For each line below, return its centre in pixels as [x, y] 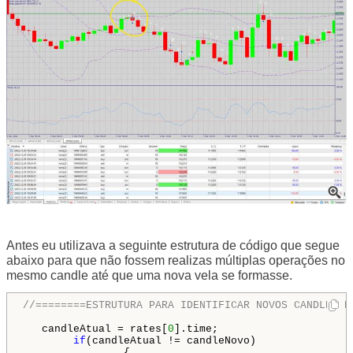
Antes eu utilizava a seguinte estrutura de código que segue [173, 245]
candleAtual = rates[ [95, 329]
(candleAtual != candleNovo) [171, 340]
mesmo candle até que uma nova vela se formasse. [149, 275]
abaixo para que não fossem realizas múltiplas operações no [176, 260]
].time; [196, 329]
